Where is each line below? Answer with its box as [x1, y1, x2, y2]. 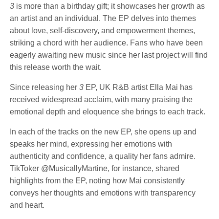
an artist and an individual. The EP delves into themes [10, 14, 197, 22]
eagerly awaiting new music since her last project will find [10, 50, 208, 59]
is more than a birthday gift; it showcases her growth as [14, 1, 205, 10]
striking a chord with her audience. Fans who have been [10, 38, 203, 47]
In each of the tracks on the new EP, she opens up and [10, 127, 197, 136]
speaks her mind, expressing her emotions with [10, 139, 173, 148]
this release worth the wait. [10, 63, 102, 71]
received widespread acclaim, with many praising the [10, 95, 193, 104]
